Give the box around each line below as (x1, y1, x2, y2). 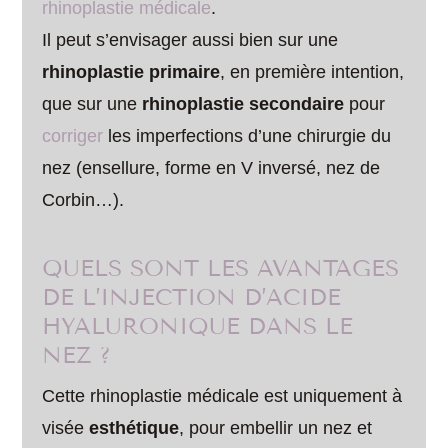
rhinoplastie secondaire (142, 94, 345, 114)
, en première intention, (220, 62, 405, 82)
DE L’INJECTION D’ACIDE (42, 284, 342, 311)
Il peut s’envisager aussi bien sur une (42, 30, 339, 50)
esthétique (89, 418, 180, 438)
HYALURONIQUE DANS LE (42, 313, 354, 340)
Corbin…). (42, 190, 125, 210)
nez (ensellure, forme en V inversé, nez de (42, 158, 381, 178)
